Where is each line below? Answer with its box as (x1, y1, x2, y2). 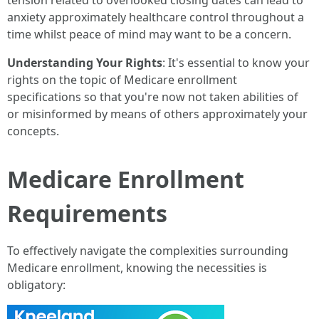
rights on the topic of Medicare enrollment (7, 72, 237, 88)
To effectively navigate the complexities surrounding (7, 243, 288, 258)
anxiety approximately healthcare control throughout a (7, 9, 304, 25)
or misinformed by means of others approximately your (7, 106, 308, 122)
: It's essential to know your (162, 55, 310, 70)
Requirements (7, 198, 167, 229)
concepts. (7, 123, 59, 139)
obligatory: (7, 277, 66, 293)
